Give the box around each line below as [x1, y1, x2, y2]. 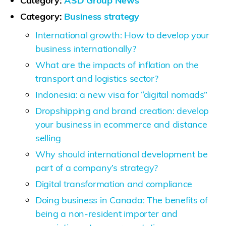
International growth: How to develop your [35, 29, 209, 41]
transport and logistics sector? [35, 72, 158, 84]
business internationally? [35, 42, 136, 54]
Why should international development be [35, 148, 208, 160]
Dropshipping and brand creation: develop [35, 104, 209, 117]
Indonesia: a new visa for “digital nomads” [35, 88, 207, 100]
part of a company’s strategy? [35, 161, 158, 174]
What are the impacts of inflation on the [35, 59, 199, 71]
